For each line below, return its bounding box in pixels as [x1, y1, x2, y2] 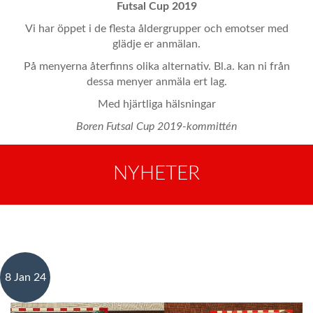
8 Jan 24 [4, 272, 46, 283]
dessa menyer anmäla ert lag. [86, 76, 227, 87]
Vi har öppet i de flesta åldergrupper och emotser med [24, 23, 289, 34]
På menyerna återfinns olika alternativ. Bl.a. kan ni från [23, 61, 290, 72]
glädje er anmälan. [112, 38, 201, 50]
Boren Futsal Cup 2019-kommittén [76, 121, 237, 132]
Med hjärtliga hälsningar [97, 99, 216, 110]
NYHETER [113, 163, 200, 183]
